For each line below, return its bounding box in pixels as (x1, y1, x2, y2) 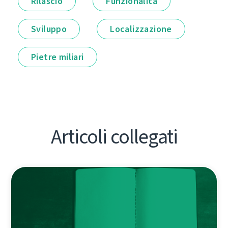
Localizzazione (110, 23, 172, 36)
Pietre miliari (31, 51, 84, 64)
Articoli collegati (50, 123, 178, 151)
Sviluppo (31, 23, 67, 36)
